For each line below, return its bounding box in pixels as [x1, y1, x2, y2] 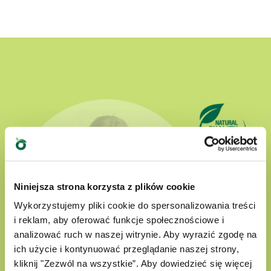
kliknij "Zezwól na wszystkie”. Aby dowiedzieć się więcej [14, 258, 252, 269]
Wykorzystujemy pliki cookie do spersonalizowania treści [14, 200, 256, 211]
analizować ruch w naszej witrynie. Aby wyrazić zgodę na [14, 229, 257, 240]
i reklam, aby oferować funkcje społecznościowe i [14, 214, 224, 225]
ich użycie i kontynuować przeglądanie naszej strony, [14, 243, 239, 254]
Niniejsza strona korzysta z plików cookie [14, 181, 195, 192]
